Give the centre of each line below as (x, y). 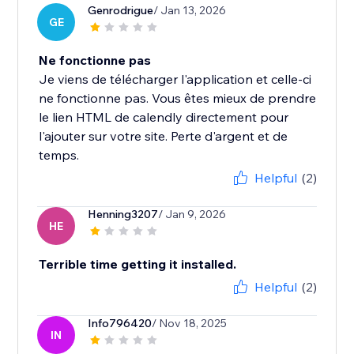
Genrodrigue (121, 11)
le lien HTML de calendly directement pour (164, 117)
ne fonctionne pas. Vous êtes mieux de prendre (178, 98)
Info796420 (120, 324)
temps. (59, 155)
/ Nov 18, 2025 (190, 324)
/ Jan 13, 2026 (190, 11)
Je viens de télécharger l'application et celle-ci (175, 79)
